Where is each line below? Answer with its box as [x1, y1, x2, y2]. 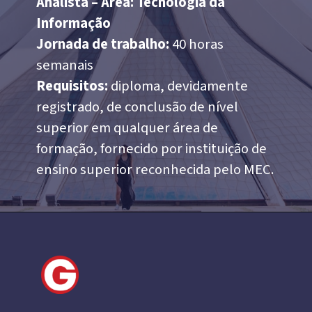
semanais [36, 54, 94, 75]
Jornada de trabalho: [36, 33, 170, 54]
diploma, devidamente [108, 75, 249, 96]
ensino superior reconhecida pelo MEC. [36, 159, 275, 180]
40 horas [169, 33, 224, 54]
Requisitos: [36, 75, 109, 96]
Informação [36, 13, 111, 33]
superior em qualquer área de [36, 117, 219, 138]
